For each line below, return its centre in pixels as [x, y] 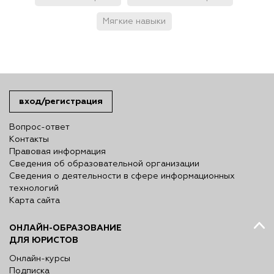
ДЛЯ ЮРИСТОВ [44, 240]
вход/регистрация [61, 101]
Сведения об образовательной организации [104, 164]
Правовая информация [57, 152]
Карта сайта [35, 201]
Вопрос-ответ [39, 127]
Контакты [29, 139]
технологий [34, 188]
